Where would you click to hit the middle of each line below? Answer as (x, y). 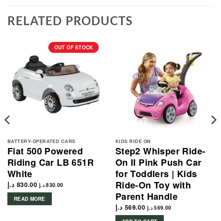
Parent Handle (146, 197)
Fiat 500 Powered (45, 151)
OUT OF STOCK (74, 48)
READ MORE (30, 199)
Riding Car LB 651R (50, 163)
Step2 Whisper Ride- (160, 151)
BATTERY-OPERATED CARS (41, 141)
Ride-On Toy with (153, 185)
